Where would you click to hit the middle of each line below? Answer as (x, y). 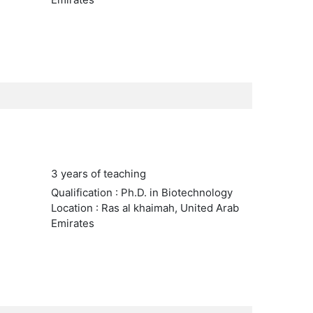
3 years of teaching (98, 174)
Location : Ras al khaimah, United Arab (145, 208)
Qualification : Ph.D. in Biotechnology (141, 192)
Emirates (72, 223)
